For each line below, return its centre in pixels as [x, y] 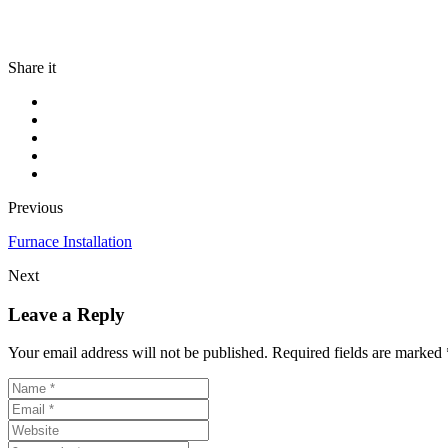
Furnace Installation [70, 241]
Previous [35, 207]
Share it [32, 67]
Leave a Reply [66, 314]
